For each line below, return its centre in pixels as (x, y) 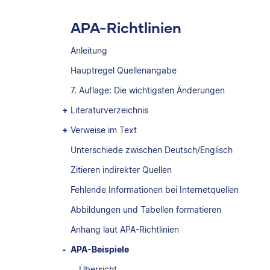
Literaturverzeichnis (109, 110)
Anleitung (89, 50)
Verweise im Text (104, 130)
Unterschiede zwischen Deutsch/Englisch (152, 150)
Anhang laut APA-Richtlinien (125, 229)
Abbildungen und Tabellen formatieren (146, 209)
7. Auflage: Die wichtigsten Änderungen (148, 90)
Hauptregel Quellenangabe (124, 70)
